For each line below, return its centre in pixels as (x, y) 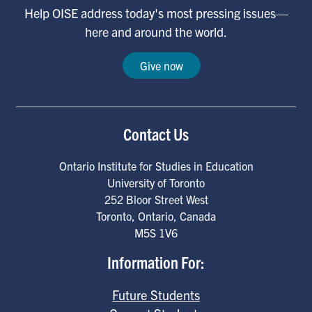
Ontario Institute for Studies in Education (156, 166)
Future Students (156, 295)
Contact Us (156, 134)
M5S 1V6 (156, 233)
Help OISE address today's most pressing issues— (156, 13)
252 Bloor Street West (156, 199)
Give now (161, 65)
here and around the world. (156, 32)
